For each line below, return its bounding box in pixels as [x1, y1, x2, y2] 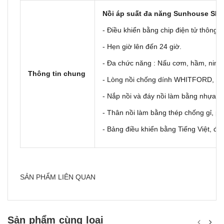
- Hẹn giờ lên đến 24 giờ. [102, 42, 181, 50]
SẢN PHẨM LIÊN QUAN [20, 173, 95, 181]
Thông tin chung [28, 69, 85, 77]
